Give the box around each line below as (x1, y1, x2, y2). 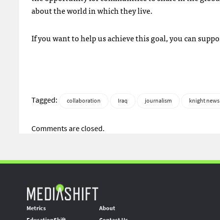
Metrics (27, 204, 46, 212)
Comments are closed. (31, 123, 105, 134)
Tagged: (31, 95, 59, 105)
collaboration (67, 97, 101, 105)
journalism (145, 97, 172, 105)
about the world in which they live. (31, 4, 153, 17)
